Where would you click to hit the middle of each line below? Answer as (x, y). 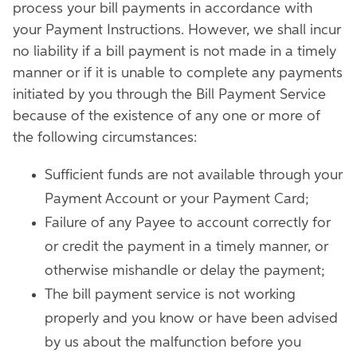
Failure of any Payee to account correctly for (188, 223)
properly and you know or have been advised (191, 319)
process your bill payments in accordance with (163, 9)
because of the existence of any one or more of (167, 116)
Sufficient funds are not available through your (194, 175)
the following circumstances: (105, 138)
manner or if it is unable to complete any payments (178, 73)
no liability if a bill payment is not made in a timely (175, 52)
